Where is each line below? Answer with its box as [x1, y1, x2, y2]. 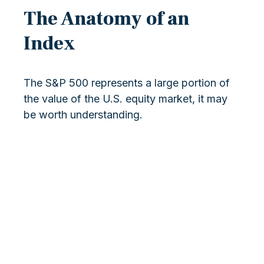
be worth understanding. [24, 108, 143, 121]
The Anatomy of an [24, 6, 190, 32]
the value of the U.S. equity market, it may [24, 93, 227, 105]
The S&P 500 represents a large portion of [24, 77, 230, 90]
